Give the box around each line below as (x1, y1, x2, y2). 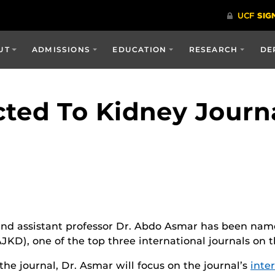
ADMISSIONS (32, 45, 91, 54)
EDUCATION (112, 45, 167, 54)
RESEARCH (188, 45, 238, 54)
